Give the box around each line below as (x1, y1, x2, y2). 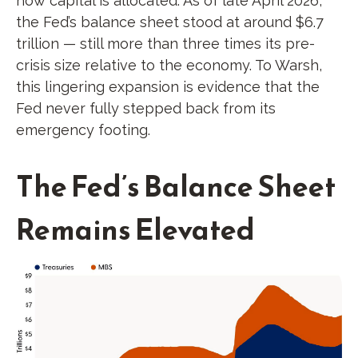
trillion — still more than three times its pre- (16, 35, 315, 52)
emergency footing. (16, 121, 150, 138)
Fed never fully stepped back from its (16, 100, 276, 117)
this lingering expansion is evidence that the (16, 78, 320, 95)
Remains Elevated (16, 208, 255, 251)
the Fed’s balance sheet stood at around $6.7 (16, 14, 324, 30)
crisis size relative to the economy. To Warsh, (16, 57, 322, 74)
